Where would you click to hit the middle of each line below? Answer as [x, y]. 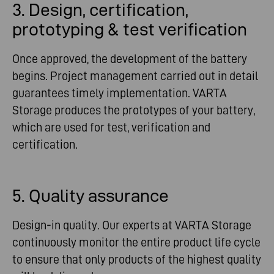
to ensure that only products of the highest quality [137, 259]
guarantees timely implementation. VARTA [120, 93]
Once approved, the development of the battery [130, 58]
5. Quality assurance [91, 195]
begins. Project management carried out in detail [135, 76]
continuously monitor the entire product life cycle [136, 242]
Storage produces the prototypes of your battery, [134, 110]
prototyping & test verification [130, 29]
